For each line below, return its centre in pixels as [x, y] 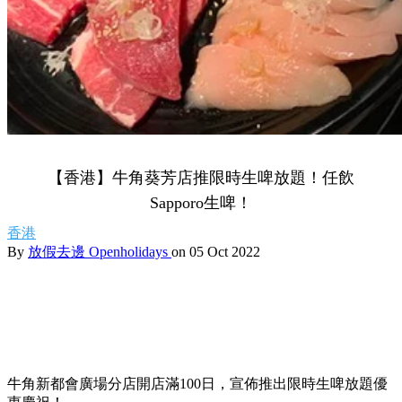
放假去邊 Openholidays [100, 252]
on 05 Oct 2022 [216, 252]
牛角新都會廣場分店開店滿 [93, 384]
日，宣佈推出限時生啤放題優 [294, 384]
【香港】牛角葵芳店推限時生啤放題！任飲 [201, 178]
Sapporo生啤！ [201, 203]
